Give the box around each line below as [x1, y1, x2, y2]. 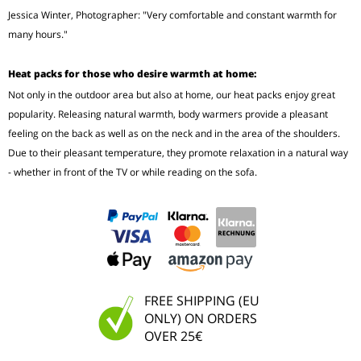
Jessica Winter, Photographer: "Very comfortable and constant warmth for [8, 8, 337, 23]
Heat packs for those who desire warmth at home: [8, 67, 256, 81]
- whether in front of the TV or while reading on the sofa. [8, 165, 257, 180]
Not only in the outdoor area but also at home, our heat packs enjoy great [8, 88, 335, 102]
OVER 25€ [144, 327, 202, 346]
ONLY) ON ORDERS [144, 309, 257, 328]
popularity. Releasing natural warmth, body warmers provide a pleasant [8, 107, 328, 122]
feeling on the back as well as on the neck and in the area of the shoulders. [8, 127, 340, 141]
